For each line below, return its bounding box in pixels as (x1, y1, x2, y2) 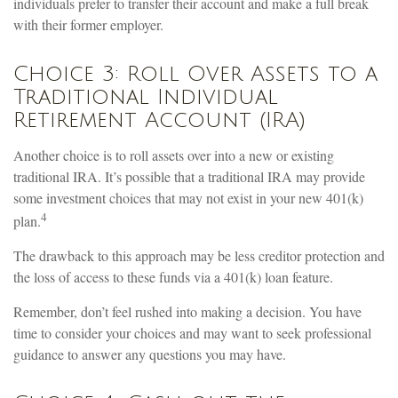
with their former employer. (13, 14, 163, 34)
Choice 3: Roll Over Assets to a (13, 61, 378, 85)
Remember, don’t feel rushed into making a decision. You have (13, 301, 362, 321)
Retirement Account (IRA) (13, 107, 306, 131)
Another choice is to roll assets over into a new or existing (13, 145, 334, 164)
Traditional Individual (13, 84, 278, 108)
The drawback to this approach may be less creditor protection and (13, 245, 385, 265)
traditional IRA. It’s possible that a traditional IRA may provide (13, 166, 365, 186)
